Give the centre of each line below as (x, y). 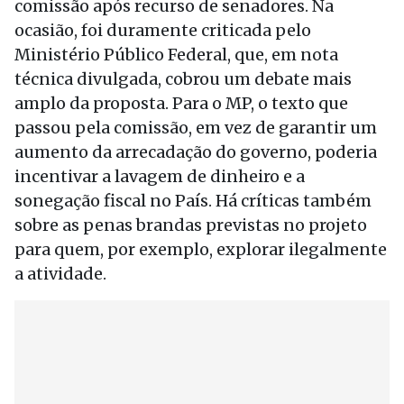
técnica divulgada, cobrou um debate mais (183, 79)
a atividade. (60, 274)
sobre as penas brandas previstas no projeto (191, 225)
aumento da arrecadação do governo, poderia (196, 152)
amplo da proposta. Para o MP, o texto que (181, 103)
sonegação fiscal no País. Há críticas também (193, 201)
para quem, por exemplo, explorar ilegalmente (201, 249)
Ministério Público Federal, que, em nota (176, 55)
